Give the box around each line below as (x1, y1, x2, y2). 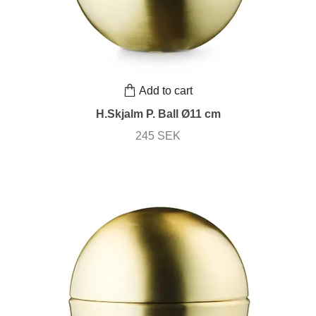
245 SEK (135, 130, 181, 142)
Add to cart (139, 84, 193, 97)
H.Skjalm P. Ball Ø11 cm (95, 108, 221, 121)
